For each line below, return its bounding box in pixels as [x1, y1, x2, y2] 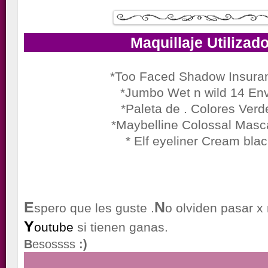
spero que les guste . [34, 201, 155, 215]
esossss [32, 237, 76, 251]
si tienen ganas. [74, 220, 169, 234]
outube [34, 220, 74, 234]
